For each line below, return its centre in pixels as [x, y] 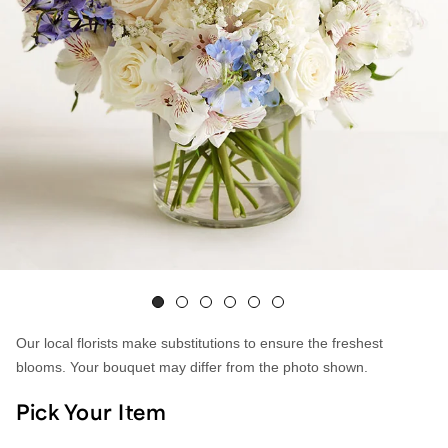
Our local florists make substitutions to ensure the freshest [199, 343]
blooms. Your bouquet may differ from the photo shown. [192, 367]
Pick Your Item [91, 411]
